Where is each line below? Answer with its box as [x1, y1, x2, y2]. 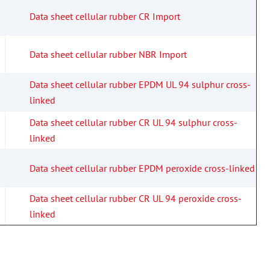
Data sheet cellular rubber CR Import [30, 10, 180, 23]
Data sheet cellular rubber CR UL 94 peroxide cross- [30, 192, 242, 205]
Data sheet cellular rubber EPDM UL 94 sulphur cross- [30, 78, 251, 91]
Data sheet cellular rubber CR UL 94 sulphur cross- [30, 116, 237, 129]
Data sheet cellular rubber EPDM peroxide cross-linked [30, 162, 255, 175]
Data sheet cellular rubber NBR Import [30, 48, 187, 61]
